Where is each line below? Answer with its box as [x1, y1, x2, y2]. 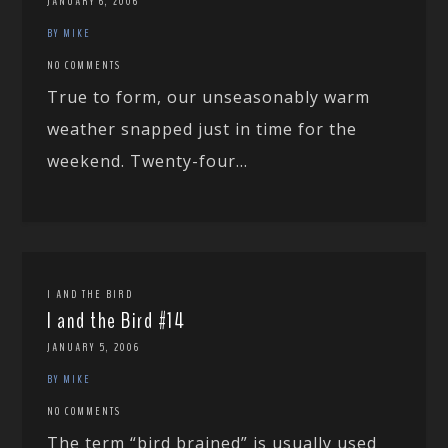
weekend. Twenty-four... [47, 150, 249, 173]
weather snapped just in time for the [47, 118, 358, 141]
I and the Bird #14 [47, 306, 186, 337]
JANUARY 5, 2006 [47, 339, 141, 356]
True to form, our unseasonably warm [47, 86, 371, 109]
